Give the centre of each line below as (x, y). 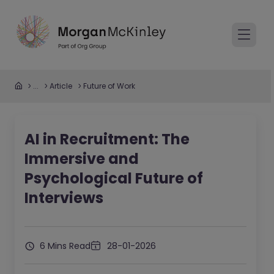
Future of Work (109, 86)
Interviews (64, 198)
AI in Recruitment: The (107, 139)
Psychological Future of (114, 178)
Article (61, 86)
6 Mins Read (64, 246)
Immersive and (82, 159)
